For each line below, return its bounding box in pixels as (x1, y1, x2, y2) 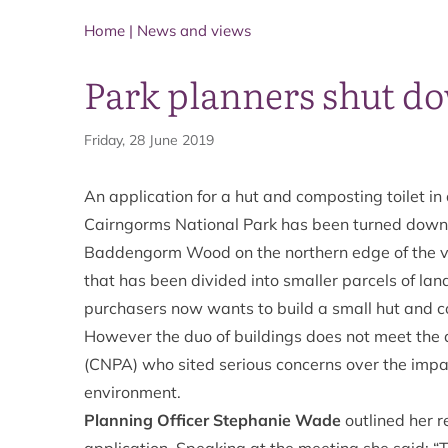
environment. (84, 382, 181, 402)
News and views (137, 21, 251, 40)
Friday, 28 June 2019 (84, 131, 214, 149)
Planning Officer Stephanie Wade (84, 410, 341, 430)
